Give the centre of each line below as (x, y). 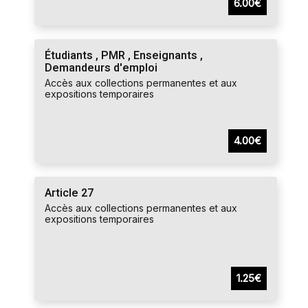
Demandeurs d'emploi (101, 68)
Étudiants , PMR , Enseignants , (124, 56)
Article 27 (69, 193)
